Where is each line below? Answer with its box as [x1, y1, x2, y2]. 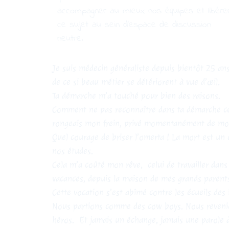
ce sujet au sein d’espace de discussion [57, 18, 211, 32]
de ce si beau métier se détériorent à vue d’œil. [52, 76, 222, 87]
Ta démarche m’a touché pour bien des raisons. [52, 90, 223, 101]
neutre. [57, 32, 83, 45]
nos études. [52, 145, 96, 156]
